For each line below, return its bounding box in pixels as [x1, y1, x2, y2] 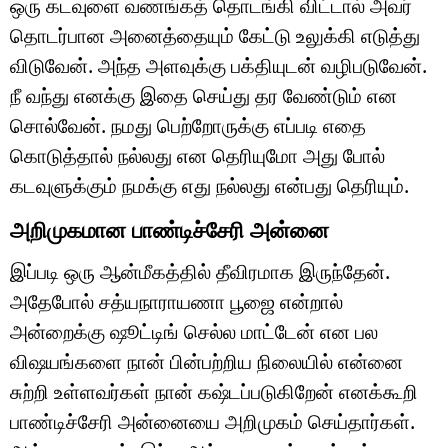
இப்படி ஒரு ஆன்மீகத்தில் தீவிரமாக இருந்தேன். [10, 257, 390, 285]
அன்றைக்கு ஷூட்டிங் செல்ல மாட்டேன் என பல [10, 317, 378, 345]
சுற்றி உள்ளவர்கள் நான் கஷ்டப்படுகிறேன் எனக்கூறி [10, 377, 418, 405]
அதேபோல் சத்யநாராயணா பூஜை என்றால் [10, 287, 343, 315]
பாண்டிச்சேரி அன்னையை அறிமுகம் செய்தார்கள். [10, 407, 415, 435]
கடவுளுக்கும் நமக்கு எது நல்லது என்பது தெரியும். [10, 171, 409, 199]
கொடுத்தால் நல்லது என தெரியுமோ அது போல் [10, 141, 385, 169]
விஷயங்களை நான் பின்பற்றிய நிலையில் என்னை [10, 347, 403, 375]
